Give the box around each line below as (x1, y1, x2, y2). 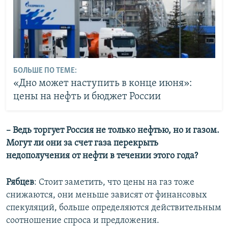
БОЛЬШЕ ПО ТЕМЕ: (13, 67, 77, 75)
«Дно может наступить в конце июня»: (13, 78, 192, 89)
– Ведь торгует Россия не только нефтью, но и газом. (6, 125, 219, 135)
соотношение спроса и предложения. (6, 215, 159, 225)
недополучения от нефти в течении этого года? (6, 151, 198, 161)
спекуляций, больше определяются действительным (6, 203, 221, 213)
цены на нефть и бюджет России (13, 92, 161, 102)
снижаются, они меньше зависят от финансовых (6, 190, 207, 200)
